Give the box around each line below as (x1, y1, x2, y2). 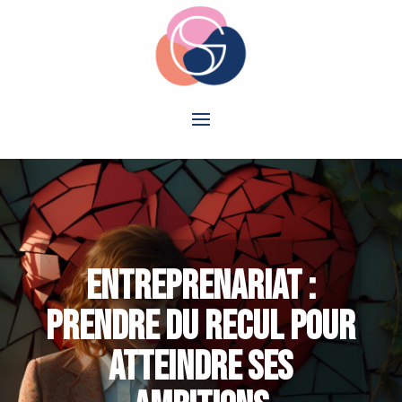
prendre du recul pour (46, 301, 356, 352)
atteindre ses (109, 342, 293, 392)
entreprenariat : (85, 261, 316, 311)
